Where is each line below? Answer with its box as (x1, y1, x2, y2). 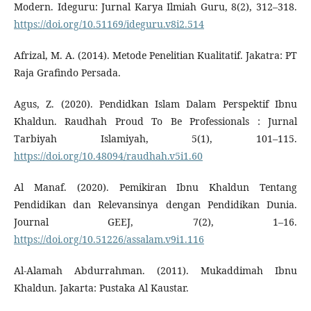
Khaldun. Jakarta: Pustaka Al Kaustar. (13, 281, 189, 295)
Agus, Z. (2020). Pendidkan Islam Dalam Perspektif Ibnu (13, 97, 298, 111)
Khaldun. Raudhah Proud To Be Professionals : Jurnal (13, 115, 298, 128)
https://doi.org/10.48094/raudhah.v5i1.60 (13, 149, 203, 163)
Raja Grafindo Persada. (13, 66, 121, 80)
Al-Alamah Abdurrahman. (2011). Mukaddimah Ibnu (13, 264, 298, 278)
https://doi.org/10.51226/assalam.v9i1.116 (13, 233, 204, 246)
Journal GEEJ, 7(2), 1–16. (13, 215, 298, 229)
